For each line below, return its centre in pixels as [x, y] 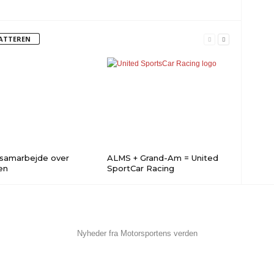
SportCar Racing [140, 168]
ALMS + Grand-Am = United [162, 158]
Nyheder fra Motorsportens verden [137, 233]
